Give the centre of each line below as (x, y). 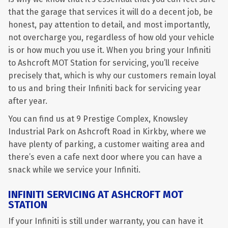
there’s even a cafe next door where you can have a (105, 157)
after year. (28, 101)
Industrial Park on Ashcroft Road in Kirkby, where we (107, 132)
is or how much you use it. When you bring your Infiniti (109, 50)
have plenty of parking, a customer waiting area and (107, 144)
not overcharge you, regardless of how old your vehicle (111, 37)
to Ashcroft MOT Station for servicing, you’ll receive (104, 63)
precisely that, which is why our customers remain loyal (112, 76)
